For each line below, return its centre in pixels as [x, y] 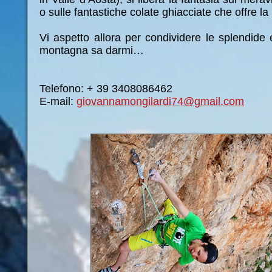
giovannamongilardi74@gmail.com [160, 101]
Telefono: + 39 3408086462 [106, 89]
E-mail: [58, 101]
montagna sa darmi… [92, 50]
